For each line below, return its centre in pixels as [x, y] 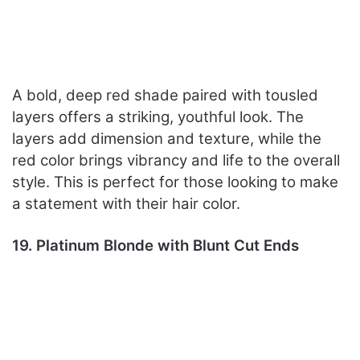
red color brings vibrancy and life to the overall [176, 161]
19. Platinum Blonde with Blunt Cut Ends [155, 246]
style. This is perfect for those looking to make [175, 182]
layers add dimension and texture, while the [167, 139]
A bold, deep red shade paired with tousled [165, 96]
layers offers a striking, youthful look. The [158, 117]
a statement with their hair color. [126, 204]
